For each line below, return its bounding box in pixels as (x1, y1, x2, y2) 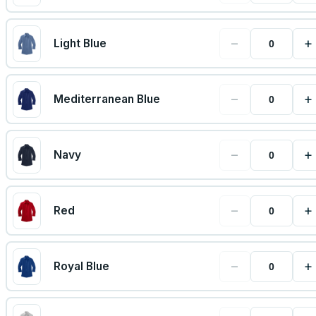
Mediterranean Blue (53, 92, 160, 106)
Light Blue (53, 37, 107, 50)
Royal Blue (53, 260, 109, 273)
